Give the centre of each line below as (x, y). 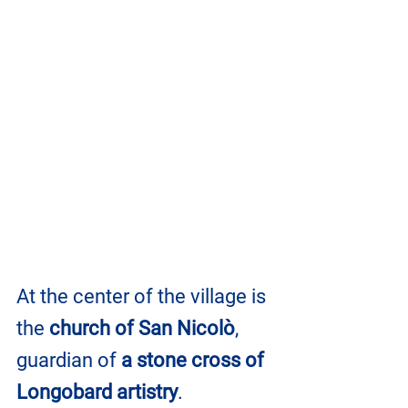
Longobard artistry (97, 392)
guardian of (69, 360)
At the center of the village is (143, 296)
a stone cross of (195, 360)
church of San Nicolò (142, 328)
